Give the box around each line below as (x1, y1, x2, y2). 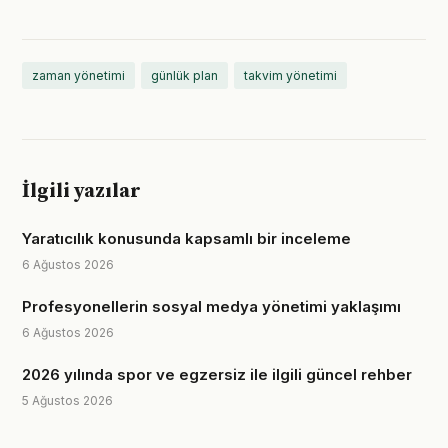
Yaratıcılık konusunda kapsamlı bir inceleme (22, 229, 351, 248)
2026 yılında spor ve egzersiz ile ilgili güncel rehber (22, 365, 412, 384)
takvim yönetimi (244, 68, 337, 83)
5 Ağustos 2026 (22, 393, 113, 408)
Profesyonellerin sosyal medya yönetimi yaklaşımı (22, 297, 401, 316)
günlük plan (151, 68, 218, 83)
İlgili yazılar (22, 179, 141, 204)
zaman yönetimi (32, 68, 125, 83)
